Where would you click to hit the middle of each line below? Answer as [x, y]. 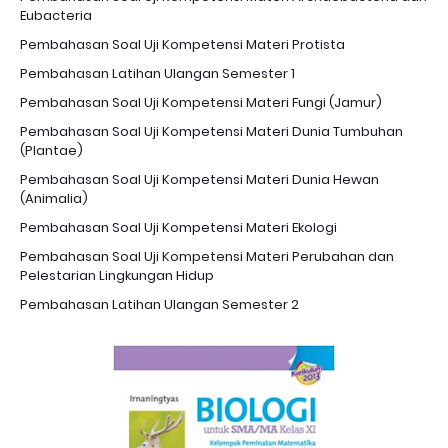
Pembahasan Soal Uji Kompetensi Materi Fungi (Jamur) [201, 103]
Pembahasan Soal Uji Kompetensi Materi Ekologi [178, 228]
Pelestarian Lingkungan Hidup [117, 276]
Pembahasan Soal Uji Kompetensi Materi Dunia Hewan [199, 180]
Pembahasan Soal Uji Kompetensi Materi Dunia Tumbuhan [211, 132]
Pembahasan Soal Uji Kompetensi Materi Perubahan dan [207, 257]
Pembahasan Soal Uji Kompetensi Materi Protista [182, 45]
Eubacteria [56, 16]
